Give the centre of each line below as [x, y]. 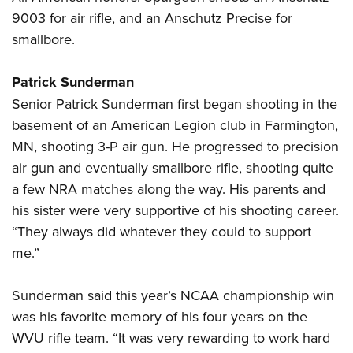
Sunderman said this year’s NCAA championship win [173, 295]
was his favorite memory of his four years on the [160, 317]
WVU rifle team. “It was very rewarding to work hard [171, 338]
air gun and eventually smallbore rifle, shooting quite [173, 168]
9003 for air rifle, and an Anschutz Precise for [152, 18]
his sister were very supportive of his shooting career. [175, 210]
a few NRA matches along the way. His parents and [169, 189]
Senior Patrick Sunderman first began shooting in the [175, 104]
